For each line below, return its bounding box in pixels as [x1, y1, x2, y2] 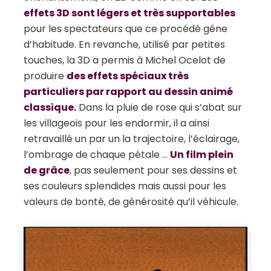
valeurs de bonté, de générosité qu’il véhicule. [24, 194, 239, 209]
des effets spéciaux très [67, 68, 189, 83]
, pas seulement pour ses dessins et [70, 163, 238, 177]
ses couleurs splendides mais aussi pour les [24, 178, 227, 193]
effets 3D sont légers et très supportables [24, 5, 236, 20]
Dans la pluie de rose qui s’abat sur [76, 100, 243, 114]
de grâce [24, 163, 70, 177]
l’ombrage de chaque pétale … [24, 147, 171, 162]
